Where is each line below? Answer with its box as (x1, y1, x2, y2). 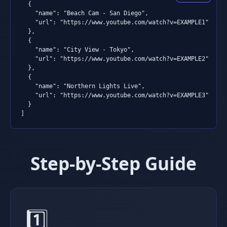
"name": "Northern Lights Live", (21, 83, 145, 90)
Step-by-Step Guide (30, 151, 197, 175)
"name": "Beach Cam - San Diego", (21, 10, 148, 17)
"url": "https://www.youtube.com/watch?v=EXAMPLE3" (21, 92, 209, 99)
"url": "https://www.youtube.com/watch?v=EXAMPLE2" (21, 55, 209, 62)
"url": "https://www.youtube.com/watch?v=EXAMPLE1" (21, 19, 209, 26)
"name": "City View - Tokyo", (21, 46, 134, 53)
